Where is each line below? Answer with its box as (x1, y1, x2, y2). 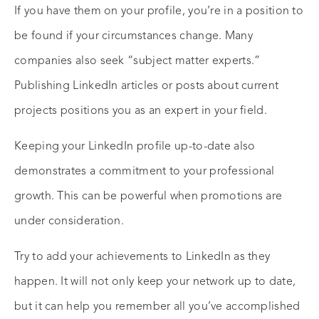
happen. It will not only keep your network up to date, (14, 276, 296, 288)
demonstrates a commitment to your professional (14, 166, 275, 178)
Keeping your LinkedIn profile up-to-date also (14, 141, 256, 153)
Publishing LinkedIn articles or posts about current (14, 80, 279, 93)
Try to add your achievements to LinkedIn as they (14, 251, 271, 263)
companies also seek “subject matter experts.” (14, 56, 261, 68)
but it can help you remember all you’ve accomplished (14, 301, 300, 313)
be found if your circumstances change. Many (14, 31, 253, 43)
